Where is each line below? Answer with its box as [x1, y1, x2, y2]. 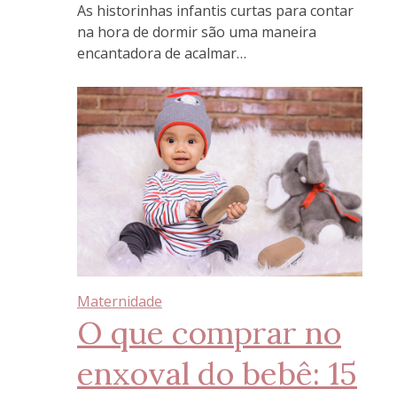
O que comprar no [77, 312, 341, 354]
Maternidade [77, 292, 162, 312]
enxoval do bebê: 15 [77, 353, 357, 394]
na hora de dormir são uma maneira [77, 21, 316, 42]
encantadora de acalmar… [77, 43, 246, 63]
